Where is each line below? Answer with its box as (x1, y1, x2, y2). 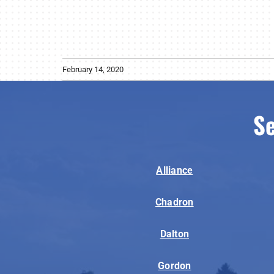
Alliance (156, 164, 193, 176)
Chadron (155, 196, 194, 208)
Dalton (160, 228, 190, 240)
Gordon (158, 259, 191, 272)
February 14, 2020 (62, 64, 124, 74)
